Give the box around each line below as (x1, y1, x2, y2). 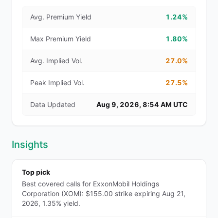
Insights (12, 139, 48, 150)
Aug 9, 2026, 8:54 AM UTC (96, 100, 188, 109)
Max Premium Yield (30, 35, 91, 43)
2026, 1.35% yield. (22, 199, 80, 207)
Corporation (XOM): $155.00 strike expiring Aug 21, (22, 189, 185, 198)
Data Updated (30, 100, 75, 109)
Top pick (22, 168, 50, 176)
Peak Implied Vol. (30, 78, 85, 87)
